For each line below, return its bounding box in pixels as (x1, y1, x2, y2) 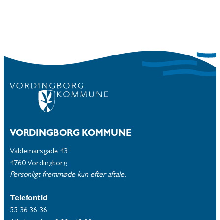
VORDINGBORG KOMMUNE (10, 130, 131, 139)
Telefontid (10, 195, 47, 203)
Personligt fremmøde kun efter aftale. (10, 171, 126, 180)
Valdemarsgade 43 (10, 148, 68, 156)
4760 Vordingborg (10, 160, 67, 168)
